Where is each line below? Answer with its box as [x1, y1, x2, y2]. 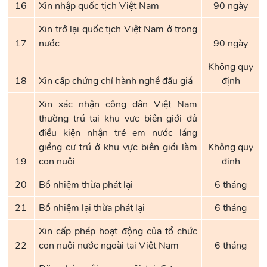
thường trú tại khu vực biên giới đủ [39, 112, 197, 125]
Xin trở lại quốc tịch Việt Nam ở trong [39, 23, 197, 36]
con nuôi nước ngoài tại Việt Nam [39, 239, 179, 252]
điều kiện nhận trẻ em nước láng [39, 126, 197, 139]
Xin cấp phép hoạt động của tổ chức [39, 225, 197, 238]
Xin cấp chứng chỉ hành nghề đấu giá [39, 74, 193, 88]
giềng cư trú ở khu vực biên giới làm [39, 141, 197, 154]
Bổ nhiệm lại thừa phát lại [39, 201, 145, 215]
